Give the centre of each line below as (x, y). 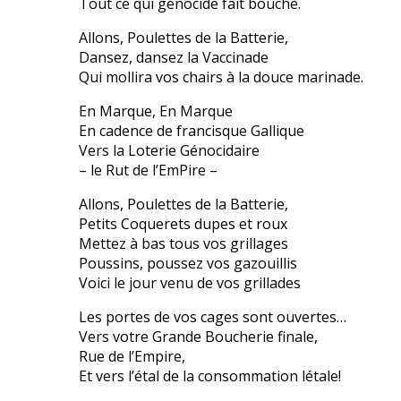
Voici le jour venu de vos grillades (190, 283)
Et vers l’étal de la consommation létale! (210, 376)
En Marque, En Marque (156, 111)
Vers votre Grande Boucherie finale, (198, 337)
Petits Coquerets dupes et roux (183, 224)
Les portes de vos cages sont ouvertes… (213, 317)
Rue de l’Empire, (132, 357)
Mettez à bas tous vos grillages (183, 244)
